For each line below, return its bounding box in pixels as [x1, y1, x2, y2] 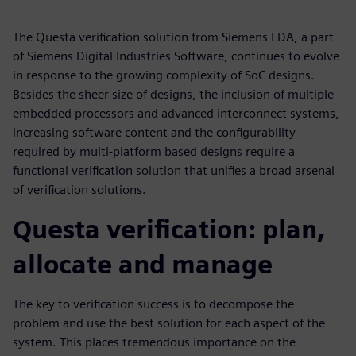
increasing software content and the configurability [13, 125, 296, 140]
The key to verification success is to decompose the [13, 296, 294, 311]
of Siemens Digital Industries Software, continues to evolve [13, 48, 339, 64]
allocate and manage [13, 249, 273, 280]
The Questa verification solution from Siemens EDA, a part [13, 29, 334, 44]
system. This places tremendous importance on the [13, 335, 296, 350]
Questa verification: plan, [13, 214, 325, 245]
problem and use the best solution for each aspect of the [13, 315, 325, 331]
